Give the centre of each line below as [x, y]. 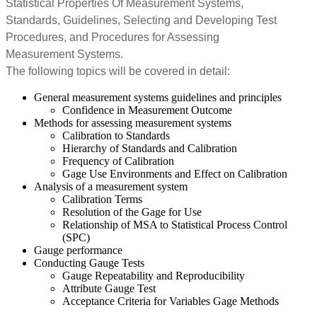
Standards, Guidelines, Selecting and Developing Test [141, 20]
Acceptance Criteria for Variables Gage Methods [171, 301]
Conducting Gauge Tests [89, 263]
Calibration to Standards [116, 135]
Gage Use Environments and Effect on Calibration [175, 173]
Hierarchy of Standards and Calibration [150, 148]
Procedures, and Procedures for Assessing [113, 37]
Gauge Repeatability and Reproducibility [154, 275]
